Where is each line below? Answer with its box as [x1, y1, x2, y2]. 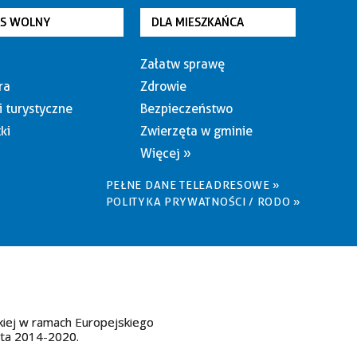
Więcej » [139, 146, 191, 161]
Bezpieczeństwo [139, 101, 233, 116]
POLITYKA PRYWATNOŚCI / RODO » [105, 195, 301, 208]
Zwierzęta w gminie [139, 124, 253, 139]
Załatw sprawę [139, 57, 225, 72]
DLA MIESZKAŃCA [151, 15, 244, 29]
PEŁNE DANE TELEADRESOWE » [105, 178, 281, 191]
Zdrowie [139, 79, 186, 94]
